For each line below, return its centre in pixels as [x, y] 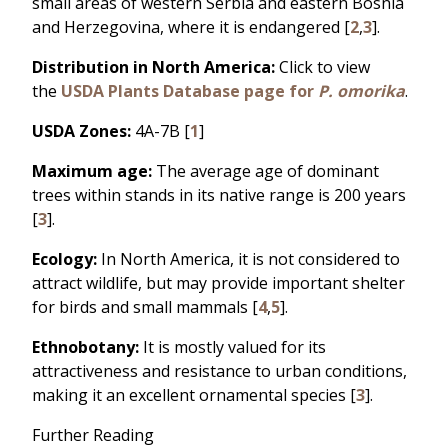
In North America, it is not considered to [248, 258]
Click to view [322, 66]
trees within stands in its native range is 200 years [219, 194]
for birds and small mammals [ [145, 306]
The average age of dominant [265, 170]
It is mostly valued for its [232, 346]
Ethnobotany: [85, 346]
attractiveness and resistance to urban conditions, [219, 370]
